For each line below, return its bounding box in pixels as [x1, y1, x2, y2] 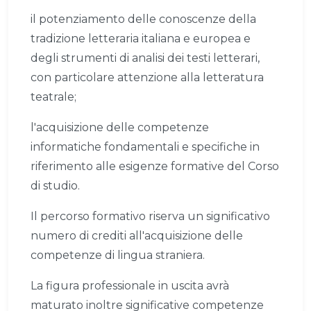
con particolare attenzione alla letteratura [31, 71, 264, 85]
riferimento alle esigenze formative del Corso [31, 160, 279, 174]
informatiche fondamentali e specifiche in [31, 140, 260, 154]
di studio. [31, 179, 80, 193]
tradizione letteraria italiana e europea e [31, 32, 251, 46]
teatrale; [31, 90, 76, 104]
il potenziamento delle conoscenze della [31, 12, 256, 26]
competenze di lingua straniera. [31, 249, 205, 262]
